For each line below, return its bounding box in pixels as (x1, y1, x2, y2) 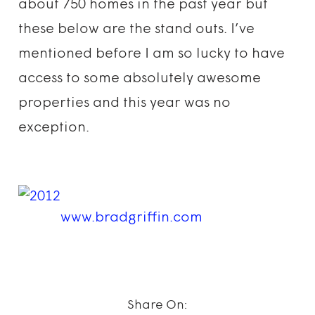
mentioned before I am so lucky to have (18, 47, 285, 61)
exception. (18, 121, 90, 135)
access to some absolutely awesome (18, 72, 262, 86)
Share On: (127, 299, 188, 312)
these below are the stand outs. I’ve (18, 22, 255, 37)
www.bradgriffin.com (60, 211, 203, 225)
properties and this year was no (18, 96, 231, 110)
